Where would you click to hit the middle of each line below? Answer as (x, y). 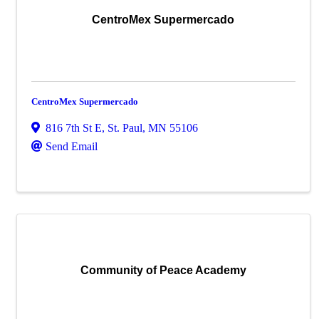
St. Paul (125, 128)
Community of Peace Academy (163, 270)
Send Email (72, 146)
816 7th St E (74, 128)
